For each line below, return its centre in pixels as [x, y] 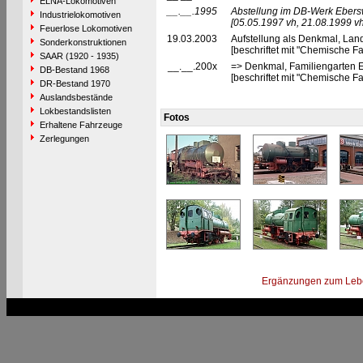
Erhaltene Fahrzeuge [81, 125]
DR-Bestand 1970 [75, 83]
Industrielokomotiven [80, 15]
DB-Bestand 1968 [74, 70]
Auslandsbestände [76, 97]
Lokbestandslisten [75, 111]
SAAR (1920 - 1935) [79, 56]
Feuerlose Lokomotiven [85, 28]
